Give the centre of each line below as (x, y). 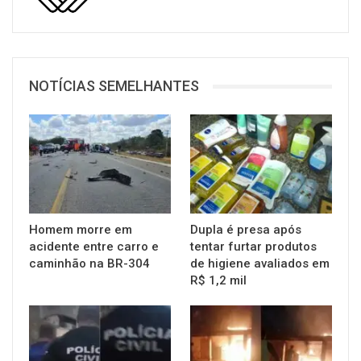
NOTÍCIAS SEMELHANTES (114, 86)
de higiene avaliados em (260, 264)
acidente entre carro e (94, 247)
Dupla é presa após (246, 230)
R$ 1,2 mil (218, 281)
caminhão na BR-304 (89, 264)
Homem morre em (81, 230)
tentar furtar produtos (253, 247)
